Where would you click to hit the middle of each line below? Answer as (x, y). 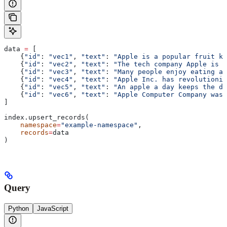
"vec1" (61, 56)
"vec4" (61, 79)
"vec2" (61, 64)
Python (18, 209)
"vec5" (61, 87)
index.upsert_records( (47, 117)
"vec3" (61, 71)
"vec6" (61, 94)
